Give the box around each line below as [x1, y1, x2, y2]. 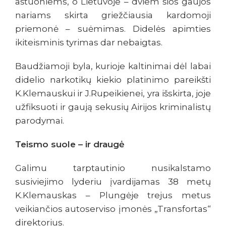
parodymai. [15, 116, 64, 126]
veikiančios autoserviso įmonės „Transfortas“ [15, 204, 211, 214]
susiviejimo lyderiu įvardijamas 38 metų [15, 177, 211, 187]
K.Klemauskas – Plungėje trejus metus [15, 190, 211, 201]
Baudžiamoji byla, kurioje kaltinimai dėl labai [15, 61, 211, 72]
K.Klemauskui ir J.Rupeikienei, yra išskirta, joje [15, 88, 211, 99]
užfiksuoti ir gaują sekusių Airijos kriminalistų [15, 102, 211, 112]
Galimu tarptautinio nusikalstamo [15, 163, 211, 174]
